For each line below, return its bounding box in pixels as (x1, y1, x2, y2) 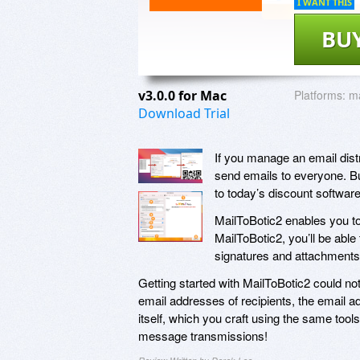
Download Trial (138, 104, 230, 122)
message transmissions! (138, 326, 268, 344)
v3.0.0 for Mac (138, 86, 230, 104)
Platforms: (294, 86, 346, 103)
